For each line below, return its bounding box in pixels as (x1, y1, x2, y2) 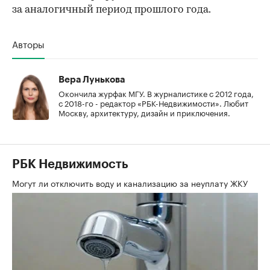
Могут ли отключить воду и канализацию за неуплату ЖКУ (12, 175, 250, 189)
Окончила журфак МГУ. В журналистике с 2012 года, (58, 86, 254, 99)
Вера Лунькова (58, 75, 125, 84)
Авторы (12, 36, 45, 51)
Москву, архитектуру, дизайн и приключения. (58, 105, 230, 118)
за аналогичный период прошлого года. (12, 4, 211, 15)
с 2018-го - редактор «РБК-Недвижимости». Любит (58, 96, 248, 108)
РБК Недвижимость (12, 158, 128, 171)
